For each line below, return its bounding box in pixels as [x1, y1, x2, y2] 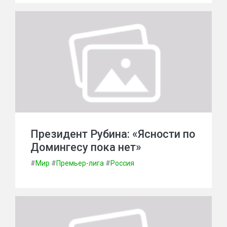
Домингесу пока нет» [30, 141, 141, 154]
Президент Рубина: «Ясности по [30, 128, 195, 140]
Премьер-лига [56, 159, 104, 167]
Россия [110, 159, 134, 167]
